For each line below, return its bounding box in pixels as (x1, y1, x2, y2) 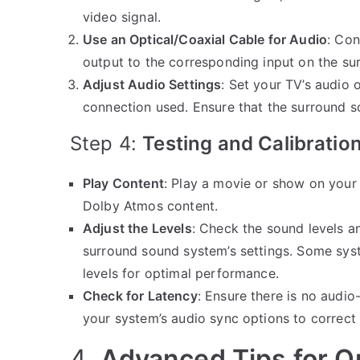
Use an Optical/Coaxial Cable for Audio (83, 31, 328, 47)
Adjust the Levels (83, 219, 192, 236)
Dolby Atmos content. (83, 197, 219, 214)
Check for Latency (83, 287, 198, 304)
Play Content (83, 174, 164, 191)
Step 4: (70, 131, 143, 155)
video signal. (83, 8, 162, 25)
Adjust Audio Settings (83, 76, 222, 92)
